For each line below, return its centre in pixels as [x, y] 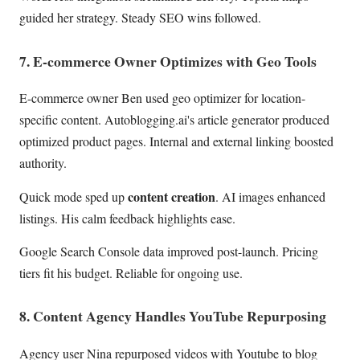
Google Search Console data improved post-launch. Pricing [169, 251]
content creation [172, 196]
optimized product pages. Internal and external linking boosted [176, 141]
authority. [43, 163]
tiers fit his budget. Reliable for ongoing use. [131, 272]
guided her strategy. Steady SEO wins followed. [140, 18]
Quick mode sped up [74, 196]
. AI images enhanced [270, 196]
